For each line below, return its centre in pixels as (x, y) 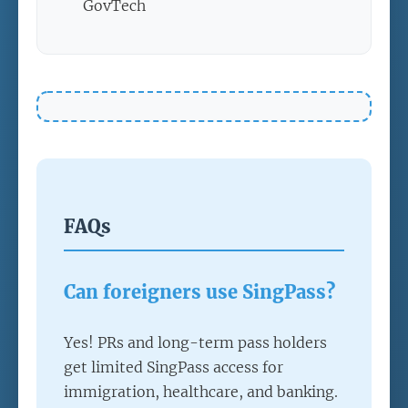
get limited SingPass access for (173, 367)
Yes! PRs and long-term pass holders (195, 343)
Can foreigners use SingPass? (199, 292)
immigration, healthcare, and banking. (201, 392)
